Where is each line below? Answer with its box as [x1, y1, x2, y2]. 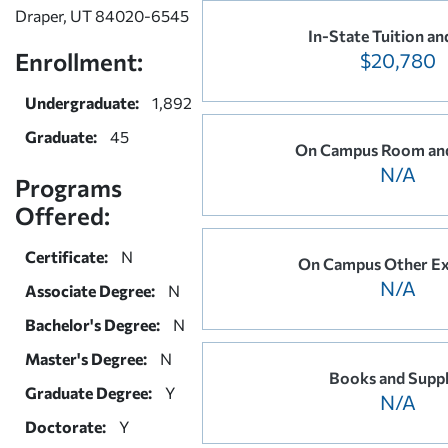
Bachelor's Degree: [25, 314, 160, 334]
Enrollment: [15, 46, 143, 76]
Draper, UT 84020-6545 [15, 5, 189, 25]
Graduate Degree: [25, 382, 152, 402]
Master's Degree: [25, 348, 147, 368]
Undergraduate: [25, 92, 139, 112]
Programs [15, 172, 122, 202]
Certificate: [25, 246, 108, 266]
